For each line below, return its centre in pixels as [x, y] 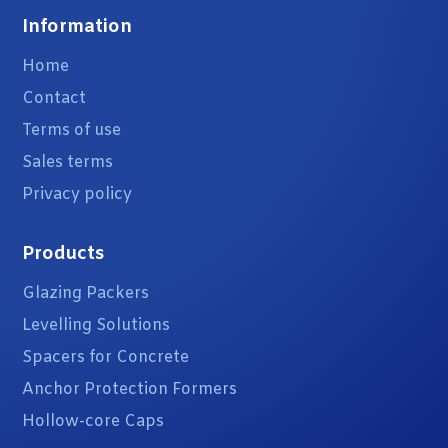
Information [77, 26]
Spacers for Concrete [106, 357]
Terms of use [72, 130]
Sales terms [68, 162]
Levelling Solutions [96, 325]
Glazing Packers [86, 293]
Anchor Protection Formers [130, 389]
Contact [54, 98]
